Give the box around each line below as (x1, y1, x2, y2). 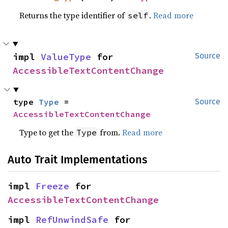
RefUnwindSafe (36, 214, 108, 225)
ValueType (41, 51, 91, 63)
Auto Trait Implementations (8, 153, 147, 166)
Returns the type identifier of (19, 10, 127, 21)
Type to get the (19, 127, 76, 138)
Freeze (36, 180, 69, 192)
